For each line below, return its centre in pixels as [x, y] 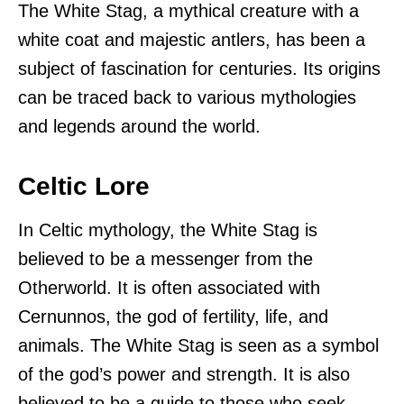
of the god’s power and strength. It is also [184, 375]
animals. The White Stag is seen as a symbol [198, 346]
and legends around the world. [139, 127]
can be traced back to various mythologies [187, 98]
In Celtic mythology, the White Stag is [168, 230]
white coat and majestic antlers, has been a [192, 40]
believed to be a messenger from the [165, 259]
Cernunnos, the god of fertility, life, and [173, 317]
